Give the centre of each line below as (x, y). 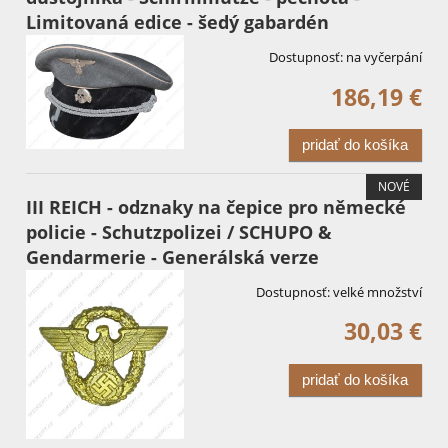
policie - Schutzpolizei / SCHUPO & (179, 231)
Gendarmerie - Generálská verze (172, 256)
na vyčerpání (384, 57)
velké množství (377, 291)
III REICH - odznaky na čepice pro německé (216, 206)
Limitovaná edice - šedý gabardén (177, 22)
